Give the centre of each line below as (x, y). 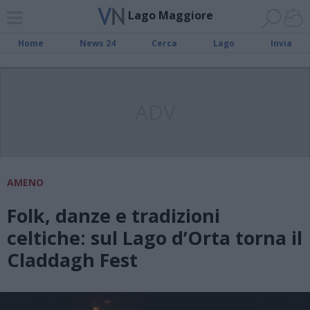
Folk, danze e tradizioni (113, 216)
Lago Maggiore (170, 15)
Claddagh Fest (72, 260)
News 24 (98, 43)
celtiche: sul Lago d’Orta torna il (155, 238)
